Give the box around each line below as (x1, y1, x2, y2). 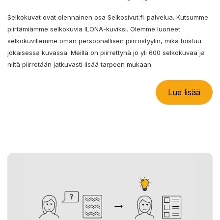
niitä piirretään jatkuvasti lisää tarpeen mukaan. (7, 60, 153, 68)
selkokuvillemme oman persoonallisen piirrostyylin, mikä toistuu (7, 36, 201, 45)
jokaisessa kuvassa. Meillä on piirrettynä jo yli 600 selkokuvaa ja (7, 48, 205, 56)
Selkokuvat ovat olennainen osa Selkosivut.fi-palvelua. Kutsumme (7, 13, 208, 21)
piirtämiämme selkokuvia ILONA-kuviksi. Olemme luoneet (7, 25, 180, 33)
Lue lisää (168, 87, 200, 97)
